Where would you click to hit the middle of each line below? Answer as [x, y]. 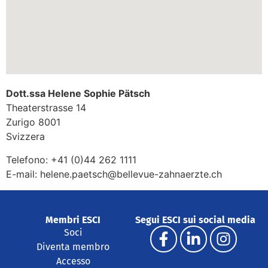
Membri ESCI [73, 220]
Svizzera [25, 136]
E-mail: [23, 174]
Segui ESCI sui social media [195, 220]
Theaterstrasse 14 [46, 108]
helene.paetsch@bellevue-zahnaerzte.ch [131, 174]
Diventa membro [73, 247]
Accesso [73, 261]
